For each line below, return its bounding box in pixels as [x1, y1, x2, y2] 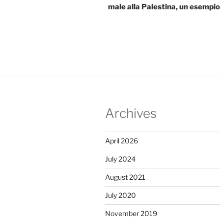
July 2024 [105, 155, 136, 164]
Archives [105, 105, 157, 121]
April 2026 [105, 137, 138, 145]
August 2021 [105, 173, 145, 182]
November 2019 [105, 209, 157, 218]
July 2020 [105, 191, 136, 200]
